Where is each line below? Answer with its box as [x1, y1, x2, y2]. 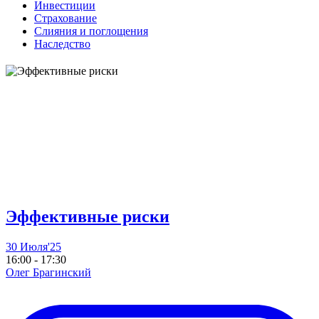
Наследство [34, 37, 90, 50]
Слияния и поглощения [34, 24, 148, 37]
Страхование [34, 11, 97, 24]
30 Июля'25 [6, 240, 61, 253]
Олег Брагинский [6, 266, 91, 278]
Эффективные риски [6, 206, 169, 226]
